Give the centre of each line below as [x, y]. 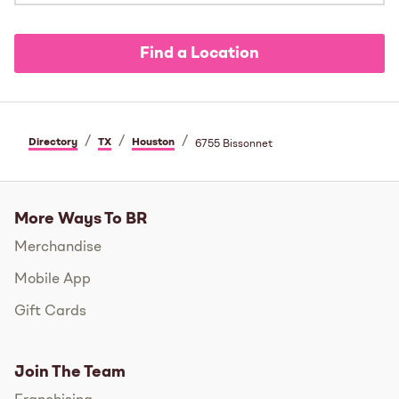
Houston [153, 142]
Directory [53, 142]
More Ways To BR [81, 219]
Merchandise [58, 247]
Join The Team [70, 372]
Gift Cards [50, 311]
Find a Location [199, 53]
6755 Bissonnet [234, 144]
